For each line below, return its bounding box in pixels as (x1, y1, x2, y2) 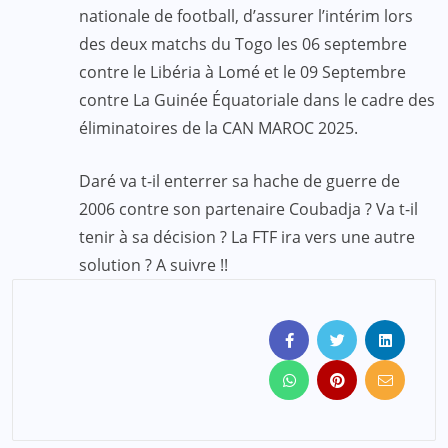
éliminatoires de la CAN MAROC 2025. (79, 116, 358, 139)
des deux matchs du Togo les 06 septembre (79, 32, 407, 55)
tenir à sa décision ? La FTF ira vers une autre (79, 225, 415, 248)
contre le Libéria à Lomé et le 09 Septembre (79, 60, 406, 83)
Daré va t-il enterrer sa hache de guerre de (79, 169, 400, 192)
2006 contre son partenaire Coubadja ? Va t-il (79, 197, 418, 220)
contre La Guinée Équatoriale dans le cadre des (79, 88, 435, 111)
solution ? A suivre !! (79, 253, 228, 276)
